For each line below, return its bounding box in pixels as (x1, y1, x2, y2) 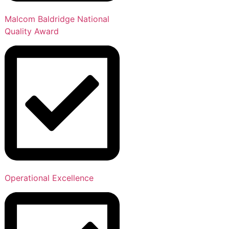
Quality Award (5, 26, 59, 36)
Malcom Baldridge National (5, 13, 109, 24)
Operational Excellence (5, 173, 94, 184)
